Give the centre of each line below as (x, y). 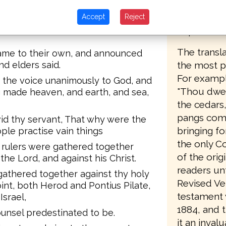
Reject (134, 17)
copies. (192, 31)
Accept (93, 17)
